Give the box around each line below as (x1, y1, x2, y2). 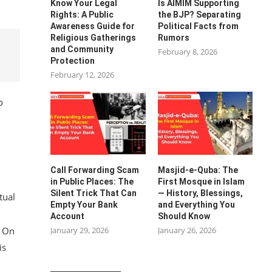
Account (50, 211, 85, 221)
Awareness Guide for (50, 21, 135, 31)
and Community (50, 44, 114, 54)
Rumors (157, 32, 189, 42)
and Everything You (157, 199, 235, 209)
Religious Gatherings (50, 32, 137, 42)
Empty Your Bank (50, 199, 118, 209)
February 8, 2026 (157, 46, 217, 57)
